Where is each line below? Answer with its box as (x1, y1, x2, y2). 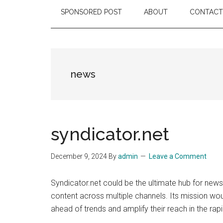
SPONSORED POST (61, 8, 122, 16)
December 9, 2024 (51, 152, 107, 160)
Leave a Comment (149, 152, 207, 160)
